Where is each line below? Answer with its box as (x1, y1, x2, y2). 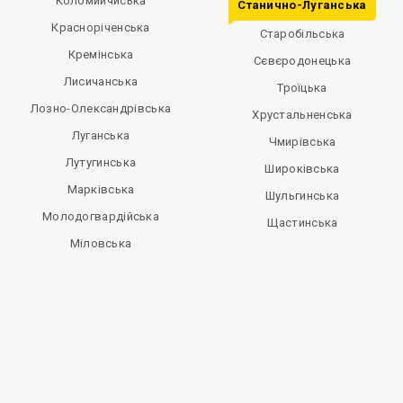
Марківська (67, 183, 135, 196)
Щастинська (266, 216, 338, 229)
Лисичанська (63, 75, 139, 88)
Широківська (264, 162, 340, 175)
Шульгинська (264, 189, 340, 202)
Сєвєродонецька (253, 54, 352, 67)
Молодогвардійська (41, 210, 160, 223)
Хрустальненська (252, 108, 353, 121)
